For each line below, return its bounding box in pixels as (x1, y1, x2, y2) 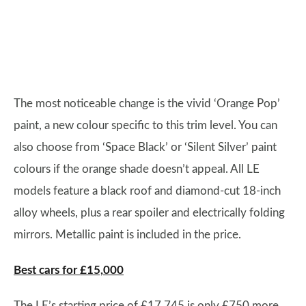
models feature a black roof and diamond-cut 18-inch (14, 185, 281, 197)
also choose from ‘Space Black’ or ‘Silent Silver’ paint (14, 141, 277, 154)
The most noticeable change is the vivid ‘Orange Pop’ (14, 98, 280, 110)
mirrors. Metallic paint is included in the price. (14, 229, 241, 241)
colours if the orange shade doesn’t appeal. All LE (14, 163, 260, 176)
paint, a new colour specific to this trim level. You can (14, 120, 277, 132)
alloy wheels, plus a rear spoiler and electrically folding (14, 207, 285, 219)
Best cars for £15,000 (14, 264, 124, 277)
